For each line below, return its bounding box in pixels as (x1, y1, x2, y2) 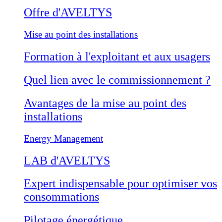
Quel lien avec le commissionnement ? (24, 73, 211, 86)
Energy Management (24, 133, 103, 144)
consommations (24, 190, 99, 204)
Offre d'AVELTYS (24, 6, 112, 19)
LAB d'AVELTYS (24, 154, 110, 167)
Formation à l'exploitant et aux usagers (24, 50, 210, 63)
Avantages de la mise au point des (24, 96, 186, 110)
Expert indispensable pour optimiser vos (24, 177, 217, 190)
